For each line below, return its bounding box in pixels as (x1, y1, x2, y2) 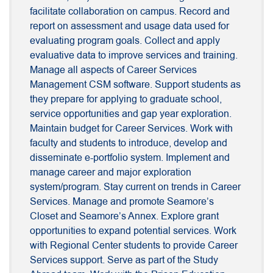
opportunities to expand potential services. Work (30, 224, 236, 238)
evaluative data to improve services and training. (30, 49, 238, 63)
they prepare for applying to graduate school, (30, 93, 222, 107)
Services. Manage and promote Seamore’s (30, 195, 214, 209)
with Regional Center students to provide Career (30, 239, 238, 253)
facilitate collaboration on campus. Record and (30, 5, 230, 19)
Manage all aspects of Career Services (30, 63, 197, 77)
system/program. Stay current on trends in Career (30, 180, 241, 194)
